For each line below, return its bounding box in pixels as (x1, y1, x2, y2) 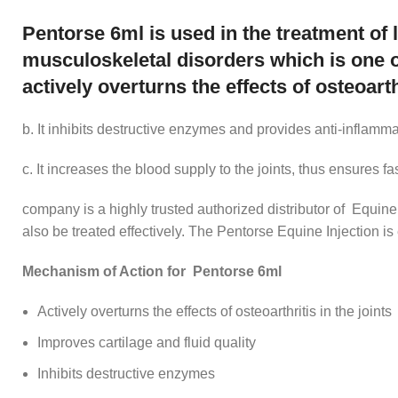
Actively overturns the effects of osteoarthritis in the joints (37, 304, 392, 320)
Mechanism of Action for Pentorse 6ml (22, 264, 282, 280)
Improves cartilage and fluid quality (37, 335, 256, 351)
